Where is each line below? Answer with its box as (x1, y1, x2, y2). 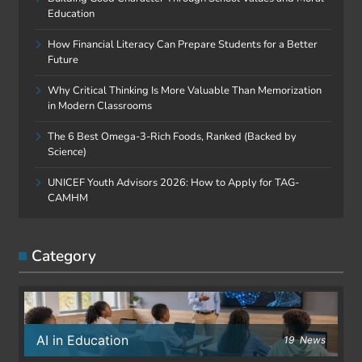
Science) (48, 145, 86, 160)
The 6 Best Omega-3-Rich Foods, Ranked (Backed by (48, 129, 297, 145)
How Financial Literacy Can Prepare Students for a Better (48, 37, 318, 53)
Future (48, 53, 78, 68)
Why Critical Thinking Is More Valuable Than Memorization (48, 83, 322, 99)
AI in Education (36, 332, 128, 349)
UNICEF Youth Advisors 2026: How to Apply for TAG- (48, 175, 299, 191)
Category (32, 246, 96, 267)
